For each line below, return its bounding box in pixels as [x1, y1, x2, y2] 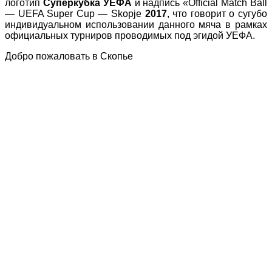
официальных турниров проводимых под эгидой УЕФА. [5, 30, 255, 41]
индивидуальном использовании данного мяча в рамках [5, 19, 267, 30]
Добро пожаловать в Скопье [5, 51, 133, 62]
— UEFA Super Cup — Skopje [5, 8, 145, 19]
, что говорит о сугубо [166, 8, 268, 19]
